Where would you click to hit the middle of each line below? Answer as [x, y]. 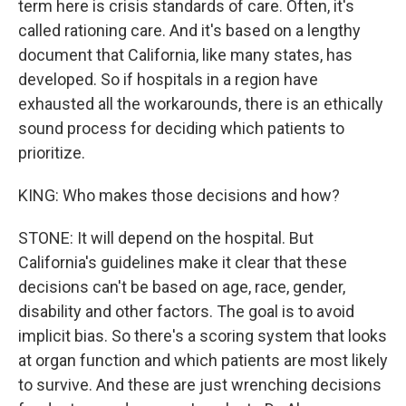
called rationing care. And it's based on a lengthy [189, 30]
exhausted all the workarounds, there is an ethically [201, 104]
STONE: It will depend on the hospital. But [166, 238]
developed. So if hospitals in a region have [168, 79]
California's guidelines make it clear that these [183, 262]
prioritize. [52, 153]
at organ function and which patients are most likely [203, 360]
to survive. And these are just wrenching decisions [200, 385]
